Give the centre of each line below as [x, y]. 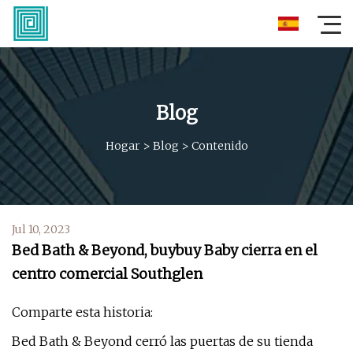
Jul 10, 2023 [41, 229]
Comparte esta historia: [82, 312]
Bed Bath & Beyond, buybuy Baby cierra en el [165, 250]
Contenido [219, 145]
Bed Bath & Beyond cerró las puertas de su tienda [162, 341]
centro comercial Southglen [107, 274]
